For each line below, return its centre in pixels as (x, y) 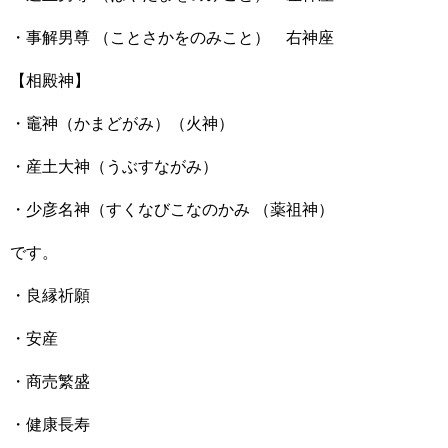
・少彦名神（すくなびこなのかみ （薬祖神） (172, 209)
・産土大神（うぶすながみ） (114, 166)
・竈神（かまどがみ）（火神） (122, 123)
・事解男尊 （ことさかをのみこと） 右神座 (172, 37)
